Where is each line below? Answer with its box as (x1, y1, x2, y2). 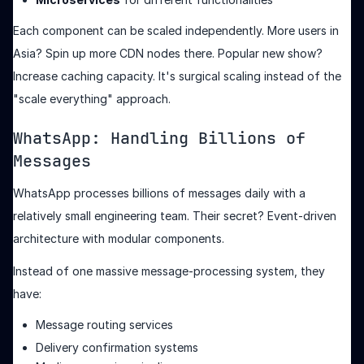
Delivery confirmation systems (36, 340, 198, 354)
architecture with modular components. (13, 231, 224, 245)
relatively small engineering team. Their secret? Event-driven (13, 208, 336, 223)
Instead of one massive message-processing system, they (13, 263, 325, 278)
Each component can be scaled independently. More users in (13, 23, 339, 37)
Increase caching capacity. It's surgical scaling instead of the (13, 68, 341, 83)
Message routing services (36, 317, 173, 331)
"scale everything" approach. (13, 91, 171, 106)
